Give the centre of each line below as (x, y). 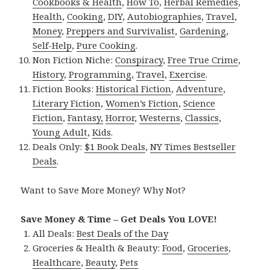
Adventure (200, 89)
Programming (100, 74)
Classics (202, 118)
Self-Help (52, 46)
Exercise (188, 74)
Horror (120, 118)
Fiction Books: (64, 89)
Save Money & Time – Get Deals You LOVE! (119, 219)
